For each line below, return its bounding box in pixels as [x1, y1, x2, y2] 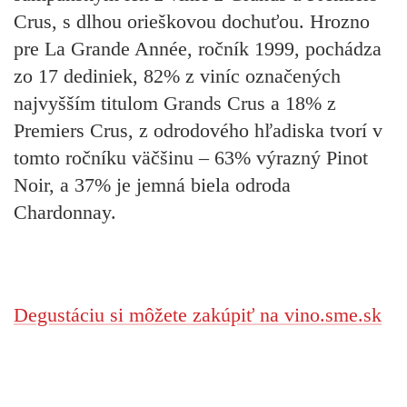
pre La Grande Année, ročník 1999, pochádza [14, 37, 382, 61]
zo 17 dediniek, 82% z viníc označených [14, 65, 341, 88]
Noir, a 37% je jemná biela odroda [14, 174, 291, 197]
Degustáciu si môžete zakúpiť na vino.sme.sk [14, 303, 382, 326]
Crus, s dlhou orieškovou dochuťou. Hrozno [14, 10, 370, 34]
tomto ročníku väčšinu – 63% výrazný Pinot [14, 146, 368, 170]
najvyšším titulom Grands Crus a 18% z [14, 92, 336, 115]
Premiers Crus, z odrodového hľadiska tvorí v [14, 119, 382, 143]
